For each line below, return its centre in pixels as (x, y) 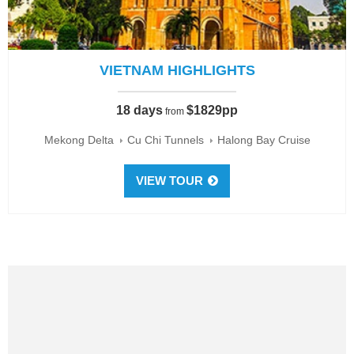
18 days (139, 111)
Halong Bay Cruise (264, 140)
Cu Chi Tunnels (167, 140)
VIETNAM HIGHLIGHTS (177, 71)
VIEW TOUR (171, 181)
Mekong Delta (80, 140)
